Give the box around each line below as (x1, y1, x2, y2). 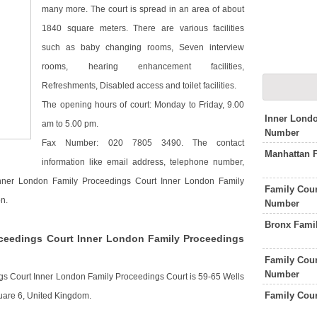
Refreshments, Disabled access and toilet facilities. (42, 81, 237, 91)
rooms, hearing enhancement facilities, (42, 62, 245, 71)
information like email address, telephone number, (42, 158, 245, 167)
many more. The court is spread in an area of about (42, 5, 245, 14)
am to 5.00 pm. (42, 120, 99, 129)
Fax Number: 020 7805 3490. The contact (42, 139, 245, 148)
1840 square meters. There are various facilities (42, 24, 245, 33)
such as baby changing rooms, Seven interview (42, 43, 245, 52)
